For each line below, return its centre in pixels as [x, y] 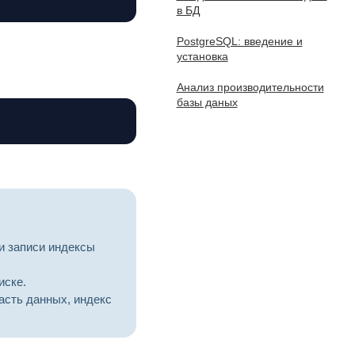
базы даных [207, 102]
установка [202, 56]
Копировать [81, 121]
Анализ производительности [250, 87]
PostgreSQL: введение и [239, 41]
